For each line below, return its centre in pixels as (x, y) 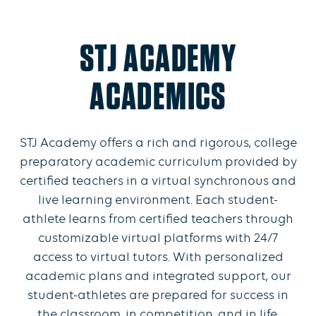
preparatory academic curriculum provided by (158, 162)
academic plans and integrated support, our (158, 276)
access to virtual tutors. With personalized (158, 257)
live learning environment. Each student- (158, 200)
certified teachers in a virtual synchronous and (158, 181)
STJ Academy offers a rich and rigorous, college (158, 143)
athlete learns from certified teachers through (158, 219)
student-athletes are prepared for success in (158, 296)
